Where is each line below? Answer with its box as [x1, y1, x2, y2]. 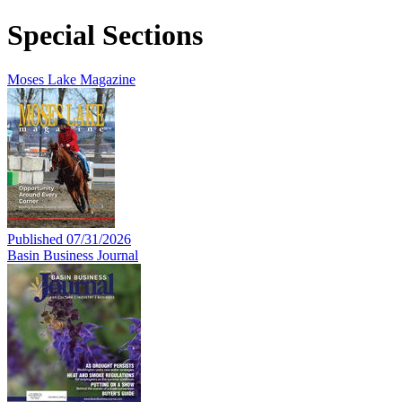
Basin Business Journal [7, 247, 138, 263]
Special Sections [7, 19, 203, 52]
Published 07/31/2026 [7, 231, 131, 247]
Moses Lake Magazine [7, 71, 135, 87]
